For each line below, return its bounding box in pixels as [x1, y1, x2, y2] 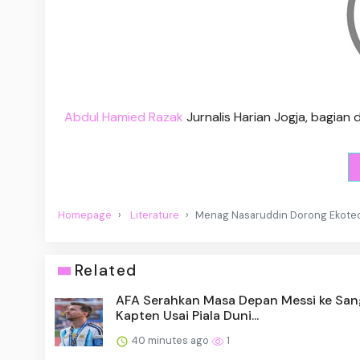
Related [74, 260, 137, 281]
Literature [130, 208, 179, 223]
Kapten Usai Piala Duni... [116, 307, 259, 325]
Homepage [58, 208, 112, 223]
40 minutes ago [129, 333, 211, 348]
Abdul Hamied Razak [64, 108, 183, 126]
